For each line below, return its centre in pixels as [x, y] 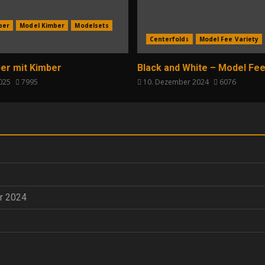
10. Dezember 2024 [176, 82]
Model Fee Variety [229, 39]
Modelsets [92, 25]
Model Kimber [42, 25]
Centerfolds [169, 39]
